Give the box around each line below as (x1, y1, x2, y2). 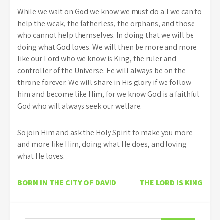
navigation (17, 192, 91, 215)
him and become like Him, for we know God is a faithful (17, 88, 199, 99)
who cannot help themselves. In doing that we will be (17, 29, 194, 40)
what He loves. (17, 150, 65, 161)
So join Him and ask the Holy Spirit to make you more (17, 127, 192, 137)
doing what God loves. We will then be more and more (17, 41, 197, 52)
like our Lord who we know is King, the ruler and (17, 53, 176, 64)
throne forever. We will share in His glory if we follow (17, 77, 191, 87)
